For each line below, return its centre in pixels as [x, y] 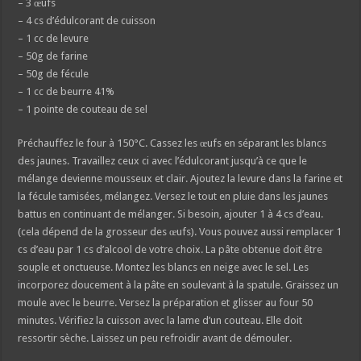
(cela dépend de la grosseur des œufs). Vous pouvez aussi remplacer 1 [180, 232]
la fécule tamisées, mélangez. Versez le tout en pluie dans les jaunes [173, 197]
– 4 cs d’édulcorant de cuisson [87, 21]
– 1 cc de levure [54, 39]
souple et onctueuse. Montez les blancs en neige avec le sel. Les [164, 268]
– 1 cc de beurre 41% [66, 92]
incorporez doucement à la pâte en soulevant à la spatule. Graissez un [178, 285]
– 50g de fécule [54, 74]
